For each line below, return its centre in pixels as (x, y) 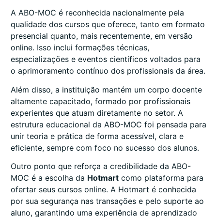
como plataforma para (161, 178)
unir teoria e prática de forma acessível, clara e (97, 136)
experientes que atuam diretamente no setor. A (97, 113)
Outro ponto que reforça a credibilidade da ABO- (101, 166)
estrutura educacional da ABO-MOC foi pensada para (108, 124)
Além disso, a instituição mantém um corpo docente (106, 89)
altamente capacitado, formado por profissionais (101, 101)
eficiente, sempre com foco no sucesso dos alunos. (105, 147)
